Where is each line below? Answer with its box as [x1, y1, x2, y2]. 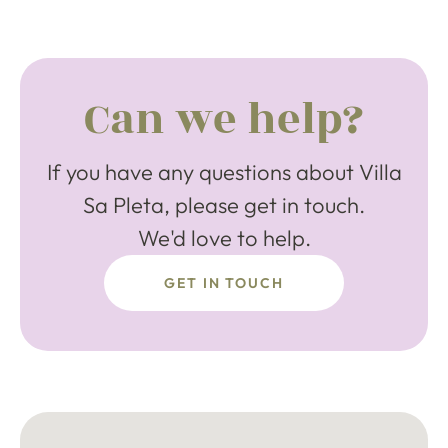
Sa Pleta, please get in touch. [83, 191, 365, 219]
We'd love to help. [137, 224, 311, 252]
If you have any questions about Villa [46, 158, 402, 186]
